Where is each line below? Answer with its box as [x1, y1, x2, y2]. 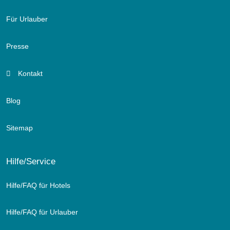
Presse [6, 42, 29, 51]
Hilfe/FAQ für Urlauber [6, 208, 78, 217]
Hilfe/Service [6, 156, 55, 167]
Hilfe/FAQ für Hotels [6, 181, 70, 189]
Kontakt [15, 69, 43, 78]
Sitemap [6, 123, 33, 132]
